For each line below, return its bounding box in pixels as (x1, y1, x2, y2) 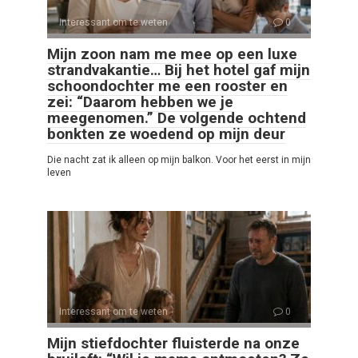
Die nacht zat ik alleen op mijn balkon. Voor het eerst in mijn (47, 154, 311, 166)
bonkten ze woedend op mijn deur (47, 125, 285, 144)
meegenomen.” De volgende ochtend (47, 109, 306, 128)
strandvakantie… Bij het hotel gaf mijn (47, 61, 310, 80)
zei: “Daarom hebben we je (47, 93, 233, 112)
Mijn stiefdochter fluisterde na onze (47, 334, 300, 353)
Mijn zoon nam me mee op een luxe (47, 45, 297, 64)
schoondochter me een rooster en (47, 77, 288, 96)
